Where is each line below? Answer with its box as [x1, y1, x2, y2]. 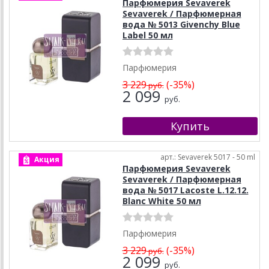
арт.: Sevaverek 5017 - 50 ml [160, 152, 255, 163]
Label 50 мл [122, 29, 173, 41]
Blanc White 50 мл [122, 195, 201, 207]
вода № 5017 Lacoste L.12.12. [122, 184, 249, 196]
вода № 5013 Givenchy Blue [122, 19, 240, 31]
